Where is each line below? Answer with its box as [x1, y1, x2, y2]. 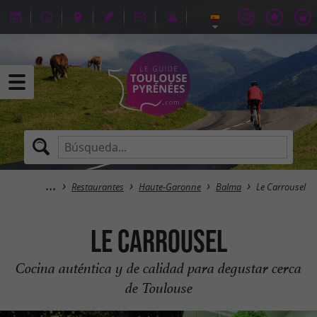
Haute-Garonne [139, 181, 201, 193]
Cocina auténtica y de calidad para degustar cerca [16, 259, 301, 277]
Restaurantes [71, 181, 124, 193]
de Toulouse [125, 279, 192, 297]
